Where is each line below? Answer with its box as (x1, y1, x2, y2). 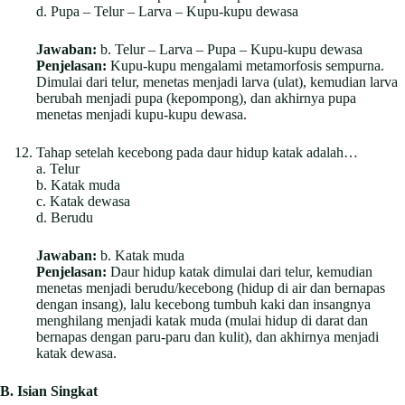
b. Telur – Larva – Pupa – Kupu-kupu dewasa (97, 41, 363, 57)
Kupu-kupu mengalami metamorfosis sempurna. (107, 57, 384, 73)
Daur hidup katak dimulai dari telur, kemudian (107, 263, 372, 279)
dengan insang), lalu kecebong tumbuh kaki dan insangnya (36, 296, 371, 312)
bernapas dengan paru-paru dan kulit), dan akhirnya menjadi (36, 328, 379, 344)
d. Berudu (36, 209, 93, 225)
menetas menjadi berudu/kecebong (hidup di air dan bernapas (36, 279, 385, 296)
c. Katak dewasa (36, 193, 130, 209)
